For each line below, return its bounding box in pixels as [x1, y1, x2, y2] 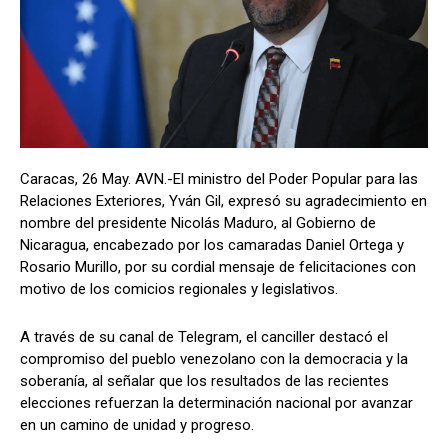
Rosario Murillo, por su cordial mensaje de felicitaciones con [20, 257, 416, 276]
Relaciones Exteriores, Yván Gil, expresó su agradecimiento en [20, 191, 427, 210]
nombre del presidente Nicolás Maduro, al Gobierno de [20, 213, 376, 232]
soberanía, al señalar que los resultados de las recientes [20, 371, 389, 390]
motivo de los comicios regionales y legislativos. [20, 279, 338, 298]
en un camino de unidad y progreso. [20, 415, 254, 434]
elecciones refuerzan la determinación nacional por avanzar [20, 393, 413, 412]
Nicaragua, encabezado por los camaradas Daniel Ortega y [20, 235, 404, 254]
